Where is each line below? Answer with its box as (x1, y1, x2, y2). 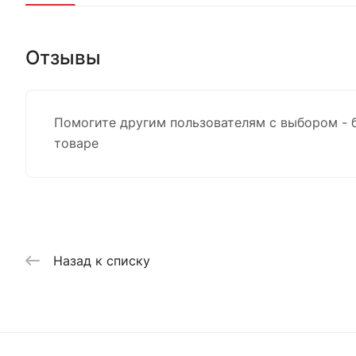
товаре (54, 134, 99, 151)
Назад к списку (53, 252, 150, 269)
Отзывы (25, 45, 101, 69)
